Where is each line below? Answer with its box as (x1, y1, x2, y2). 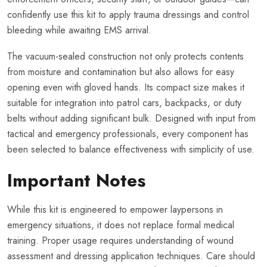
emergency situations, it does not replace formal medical (7, 218, 234, 232)
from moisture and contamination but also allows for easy (7, 65, 234, 79)
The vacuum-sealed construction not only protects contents (7, 49, 244, 64)
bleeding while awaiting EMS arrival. (7, 23, 151, 38)
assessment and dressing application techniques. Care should (7, 249, 255, 263)
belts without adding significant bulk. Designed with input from (7, 111, 256, 126)
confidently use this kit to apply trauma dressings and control (7, 8, 249, 22)
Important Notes (7, 167, 145, 194)
